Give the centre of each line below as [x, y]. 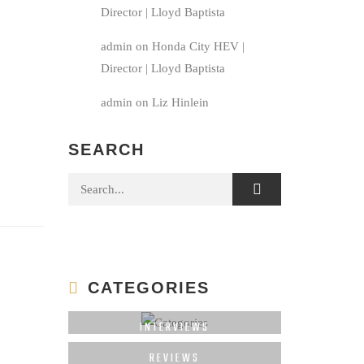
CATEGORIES [148, 288]
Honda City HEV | [198, 47]
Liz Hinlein [180, 103]
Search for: [97, 183]
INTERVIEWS [174, 327]
